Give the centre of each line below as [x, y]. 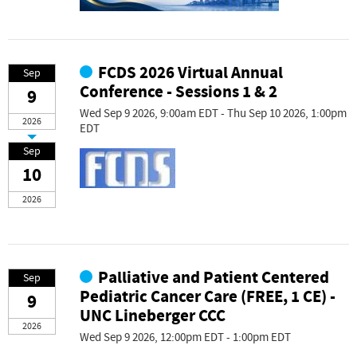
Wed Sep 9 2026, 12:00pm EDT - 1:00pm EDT [185, 338]
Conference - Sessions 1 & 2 [178, 92]
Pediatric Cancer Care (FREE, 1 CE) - [208, 297]
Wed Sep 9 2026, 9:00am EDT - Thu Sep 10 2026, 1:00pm [213, 114]
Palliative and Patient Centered [214, 278]
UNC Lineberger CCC [153, 316]
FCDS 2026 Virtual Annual [191, 73]
